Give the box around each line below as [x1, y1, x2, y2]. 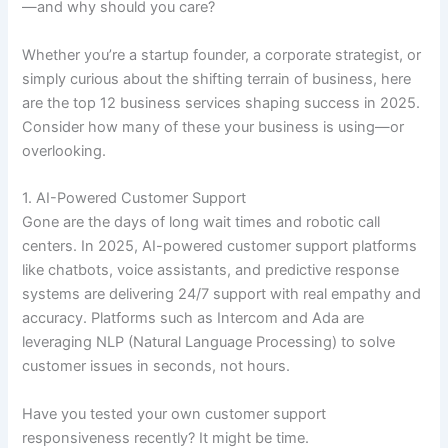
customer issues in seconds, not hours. [22, 357, 291, 376]
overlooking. [22, 141, 107, 160]
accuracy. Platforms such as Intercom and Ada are [22, 309, 365, 328]
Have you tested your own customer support [22, 404, 327, 423]
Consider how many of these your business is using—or [22, 117, 405, 136]
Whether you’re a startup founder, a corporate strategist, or [22, 45, 422, 64]
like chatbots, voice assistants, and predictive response [22, 261, 400, 280]
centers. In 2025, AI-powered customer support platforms [22, 237, 418, 256]
